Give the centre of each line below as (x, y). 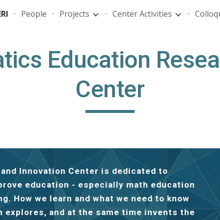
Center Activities (142, 14)
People (34, 14)
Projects (74, 14)
